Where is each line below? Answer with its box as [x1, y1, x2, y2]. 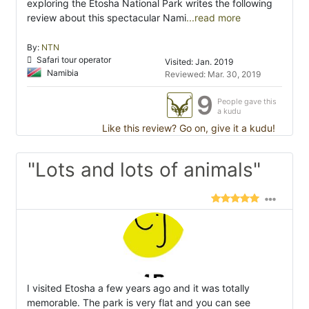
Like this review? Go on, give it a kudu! [99, 122, 275, 134]
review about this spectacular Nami [27, 12, 186, 24]
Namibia [45, 67, 79, 78]
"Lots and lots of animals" [28, 158, 261, 182]
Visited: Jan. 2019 [165, 57, 234, 68]
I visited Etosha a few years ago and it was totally [27, 282, 250, 295]
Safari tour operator [34, 54, 111, 66]
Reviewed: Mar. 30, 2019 [165, 69, 261, 80]
